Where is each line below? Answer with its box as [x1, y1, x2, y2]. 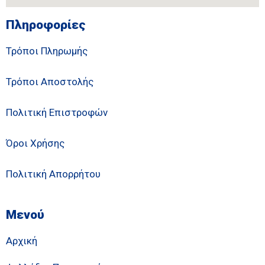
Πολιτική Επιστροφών [6, 106, 108, 118]
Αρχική [6, 234, 37, 247]
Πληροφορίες [6, 17, 86, 32]
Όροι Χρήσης [6, 137, 64, 149]
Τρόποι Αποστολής [6, 75, 93, 88]
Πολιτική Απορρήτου [6, 167, 101, 180]
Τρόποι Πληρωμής [6, 44, 88, 57]
